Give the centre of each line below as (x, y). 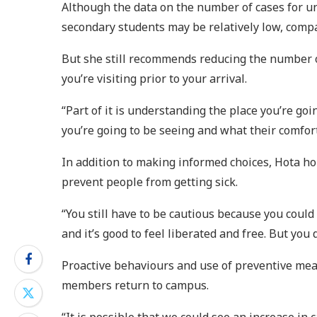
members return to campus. (135, 285)
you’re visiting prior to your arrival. (156, 79)
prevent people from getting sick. (150, 182)
